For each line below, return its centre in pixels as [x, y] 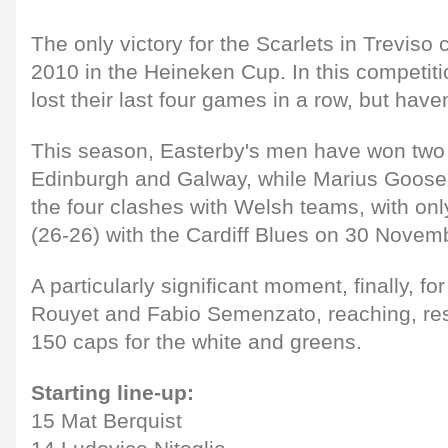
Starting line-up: [112, 392]
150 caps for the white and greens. [196, 341]
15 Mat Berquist [106, 420]
